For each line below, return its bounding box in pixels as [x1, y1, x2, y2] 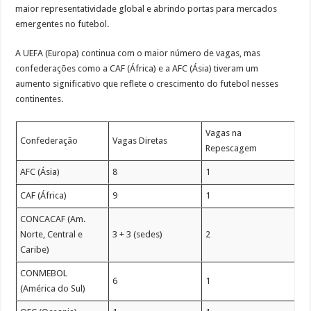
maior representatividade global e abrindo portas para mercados [15, 3, 278, 14]
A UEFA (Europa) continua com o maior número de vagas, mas [15, 47, 261, 58]
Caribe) [20, 244, 50, 255]
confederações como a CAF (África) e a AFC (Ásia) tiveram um [15, 62, 259, 74]
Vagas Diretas [112, 135, 168, 146]
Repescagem [205, 142, 258, 153]
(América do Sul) [20, 283, 86, 294]
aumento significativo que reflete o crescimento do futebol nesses [15, 78, 279, 89]
